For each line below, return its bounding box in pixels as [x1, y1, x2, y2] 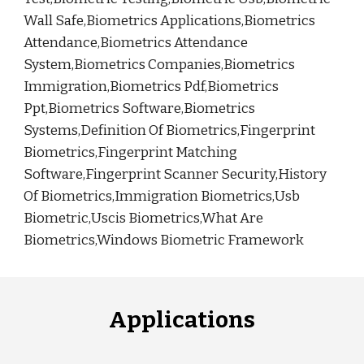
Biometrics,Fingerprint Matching [24, 144, 238, 161]
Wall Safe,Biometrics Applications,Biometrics [24, 12, 316, 29]
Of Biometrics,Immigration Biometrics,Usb [24, 188, 301, 205]
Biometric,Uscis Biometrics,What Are [24, 210, 264, 227]
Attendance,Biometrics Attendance [24, 34, 249, 51]
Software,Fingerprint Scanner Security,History [24, 166, 327, 183]
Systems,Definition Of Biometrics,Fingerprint [24, 122, 316, 139]
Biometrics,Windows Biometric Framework [24, 232, 305, 249]
